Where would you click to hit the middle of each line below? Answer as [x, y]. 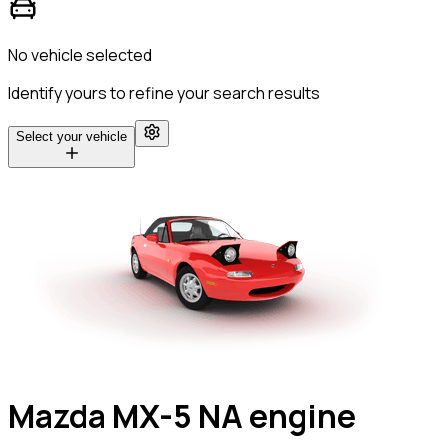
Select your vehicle [71, 136]
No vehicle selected [80, 54]
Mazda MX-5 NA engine [182, 416]
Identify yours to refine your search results [164, 92]
